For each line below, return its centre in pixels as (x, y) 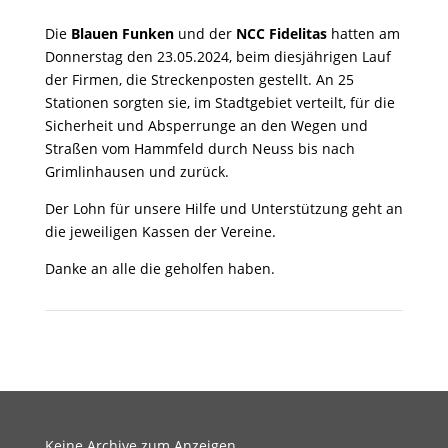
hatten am (363, 33)
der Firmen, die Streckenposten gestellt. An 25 (199, 79)
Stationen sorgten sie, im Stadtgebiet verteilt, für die (219, 102)
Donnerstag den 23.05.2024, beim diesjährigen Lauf (217, 56)
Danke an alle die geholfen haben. (159, 268)
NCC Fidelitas (281, 33)
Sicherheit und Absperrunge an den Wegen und (206, 125)
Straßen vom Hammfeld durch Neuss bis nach (199, 148)
